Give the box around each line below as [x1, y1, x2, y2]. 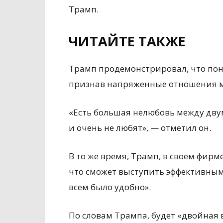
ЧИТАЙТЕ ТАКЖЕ [69, 32, 186, 51]
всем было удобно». [69, 181, 151, 193]
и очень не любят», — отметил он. [69, 122, 211, 134]
